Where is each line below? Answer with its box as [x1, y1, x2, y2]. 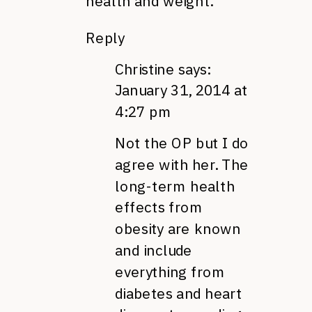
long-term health [115, 176, 235, 195]
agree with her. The [115, 155, 249, 174]
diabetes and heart [115, 283, 242, 302]
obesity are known [115, 219, 241, 238]
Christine [115, 59, 175, 78]
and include [115, 240, 192, 260]
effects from [115, 198, 203, 217]
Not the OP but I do [115, 133, 249, 153]
